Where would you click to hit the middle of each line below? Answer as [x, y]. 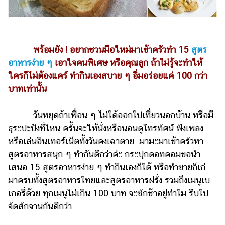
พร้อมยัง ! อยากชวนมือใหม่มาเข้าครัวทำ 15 [110, 50]
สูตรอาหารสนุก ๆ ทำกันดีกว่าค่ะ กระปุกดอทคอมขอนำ [104, 154]
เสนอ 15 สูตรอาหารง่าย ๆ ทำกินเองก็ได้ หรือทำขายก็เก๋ [107, 167]
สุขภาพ [29, 106]
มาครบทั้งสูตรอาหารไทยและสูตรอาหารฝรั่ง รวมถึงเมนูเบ [109, 180]
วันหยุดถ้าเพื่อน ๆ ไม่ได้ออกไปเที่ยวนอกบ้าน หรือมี [111, 115]
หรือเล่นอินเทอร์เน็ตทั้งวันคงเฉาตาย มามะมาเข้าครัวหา [106, 141]
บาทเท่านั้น [27, 89]
